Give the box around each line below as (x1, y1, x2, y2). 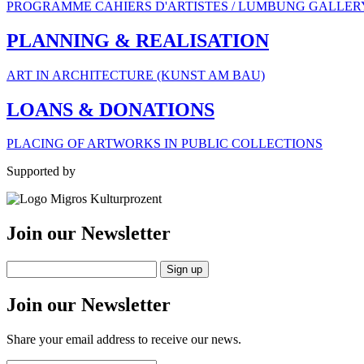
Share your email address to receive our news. (6, 332, 241, 347)
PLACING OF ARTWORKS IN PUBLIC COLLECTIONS (6, 136, 323, 151)
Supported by (6, 164, 76, 179)
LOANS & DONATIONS (6, 98, 214, 120)
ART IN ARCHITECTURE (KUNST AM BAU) (6, 67, 265, 82)
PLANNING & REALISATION (6, 29, 269, 51)
